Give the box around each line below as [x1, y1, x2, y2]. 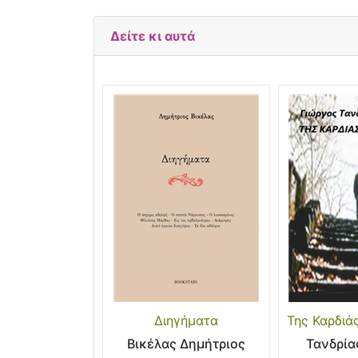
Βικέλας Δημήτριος [126, 336, 245, 352]
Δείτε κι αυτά [110, 28, 195, 44]
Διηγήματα [153, 312, 218, 329]
